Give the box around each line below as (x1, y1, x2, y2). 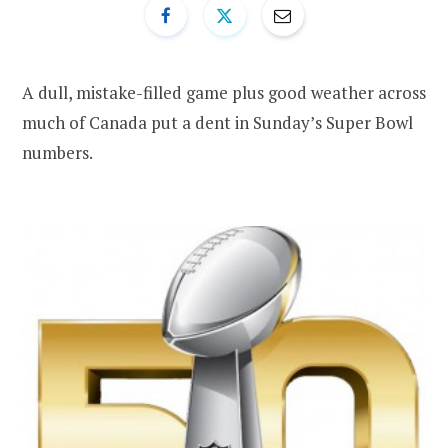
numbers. (22, 140, 93, 164)
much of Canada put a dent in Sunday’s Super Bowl (22, 110, 413, 134)
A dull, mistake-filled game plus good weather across (22, 80, 426, 104)
